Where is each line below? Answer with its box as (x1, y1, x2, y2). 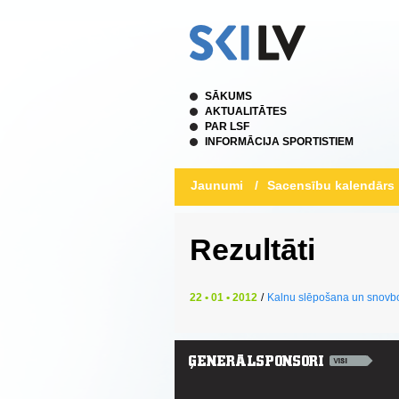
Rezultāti (190, 232, 315, 266)
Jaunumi (191, 178, 243, 192)
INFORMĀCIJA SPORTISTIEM (205, 135, 354, 148)
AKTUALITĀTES (205, 105, 287, 118)
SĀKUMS (205, 90, 252, 102)
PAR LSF (205, 120, 249, 133)
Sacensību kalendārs (267, 178, 395, 192)
